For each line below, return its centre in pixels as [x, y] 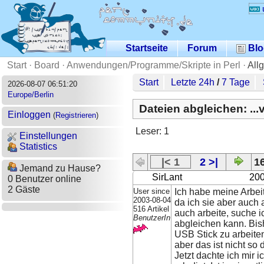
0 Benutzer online [44, 179]
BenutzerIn [152, 217]
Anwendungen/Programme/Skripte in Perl [154, 65]
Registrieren [75, 115]
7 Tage [236, 82]
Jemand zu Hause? [59, 169]
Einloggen [29, 115]
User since [152, 191]
